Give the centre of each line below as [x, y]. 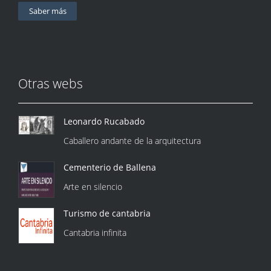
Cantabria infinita [95, 233]
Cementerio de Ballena [110, 168]
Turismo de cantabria [107, 214]
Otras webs [51, 84]
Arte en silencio [93, 187]
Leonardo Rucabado [104, 122]
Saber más [47, 11]
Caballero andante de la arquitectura [132, 141]
